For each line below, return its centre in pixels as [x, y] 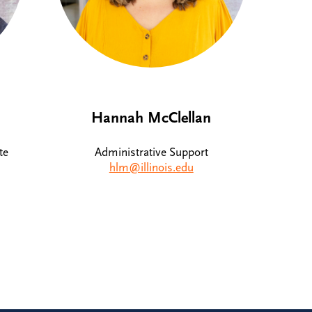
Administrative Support [151, 152]
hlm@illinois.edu [151, 167]
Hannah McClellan [151, 117]
